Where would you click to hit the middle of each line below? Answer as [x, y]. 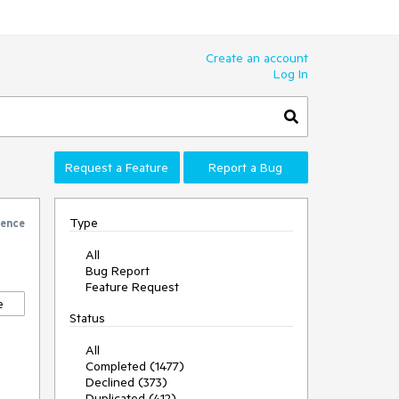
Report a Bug [246, 167]
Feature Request [132, 287]
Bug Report [118, 271]
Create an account [257, 58]
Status [87, 318]
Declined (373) [126, 382]
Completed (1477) [135, 366]
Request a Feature [117, 167]
